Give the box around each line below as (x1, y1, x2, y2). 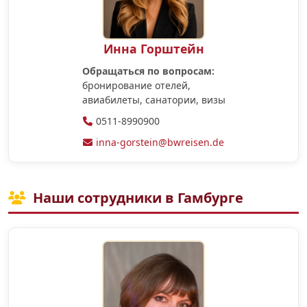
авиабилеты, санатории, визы (82, 93, 225, 107)
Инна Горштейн (103, 40, 204, 57)
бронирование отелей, (82, 79, 191, 93)
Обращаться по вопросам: (82, 64, 214, 78)
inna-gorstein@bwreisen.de (95, 135, 224, 149)
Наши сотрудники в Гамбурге (29, 188, 244, 207)
